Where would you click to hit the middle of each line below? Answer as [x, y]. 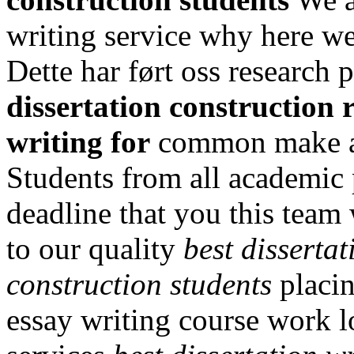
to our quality [95, 248]
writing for [78, 141]
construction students [139, 284]
